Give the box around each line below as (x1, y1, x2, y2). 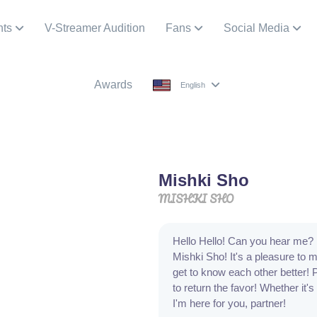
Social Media (223, 22, 289, 34)
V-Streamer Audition (44, 22, 145, 34)
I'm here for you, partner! (173, 297, 286, 310)
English (180, 81, 206, 90)
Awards (94, 79, 133, 91)
